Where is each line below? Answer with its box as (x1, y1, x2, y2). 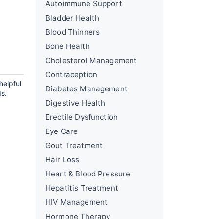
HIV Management (45, 197, 108, 207)
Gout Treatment (45, 141, 103, 150)
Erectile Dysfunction (45, 112, 118, 122)
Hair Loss (45, 155, 80, 164)
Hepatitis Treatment (45, 183, 118, 193)
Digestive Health (45, 98, 106, 108)
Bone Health (45, 42, 90, 51)
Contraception (45, 70, 97, 79)
